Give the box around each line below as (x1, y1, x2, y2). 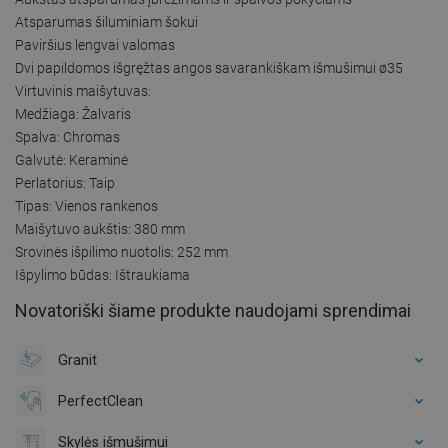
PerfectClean (58, 392, 143, 409)
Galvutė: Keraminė (15, 151, 128, 168)
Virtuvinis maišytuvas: (15, 82, 151, 99)
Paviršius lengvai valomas (15, 36, 175, 53)
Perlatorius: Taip (15, 174, 115, 191)
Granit (58, 351, 97, 368)
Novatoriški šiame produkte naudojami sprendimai (15, 299, 411, 321)
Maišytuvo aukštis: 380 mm (15, 220, 185, 237)
